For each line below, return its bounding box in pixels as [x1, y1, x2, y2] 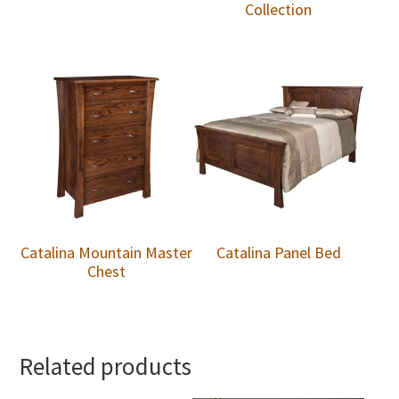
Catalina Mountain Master [20, 241, 192, 263]
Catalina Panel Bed [216, 241, 341, 263]
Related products [20, 351, 192, 382]
